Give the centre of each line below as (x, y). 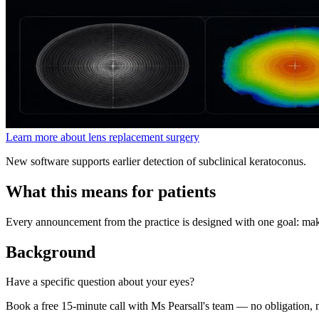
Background (51, 252)
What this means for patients (111, 191)
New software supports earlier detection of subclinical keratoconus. (156, 161)
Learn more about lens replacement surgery (103, 137)
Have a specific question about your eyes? (100, 282)
